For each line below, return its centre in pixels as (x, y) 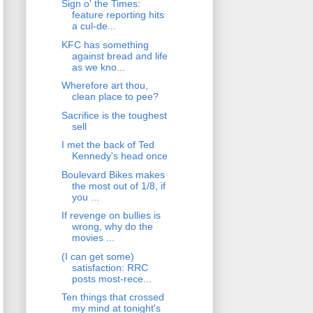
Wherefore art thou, (104, 86)
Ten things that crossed (112, 297)
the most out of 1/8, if (118, 185)
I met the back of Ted (108, 145)
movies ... (93, 238)
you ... (85, 197)
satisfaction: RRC (110, 267)
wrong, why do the (112, 227)
